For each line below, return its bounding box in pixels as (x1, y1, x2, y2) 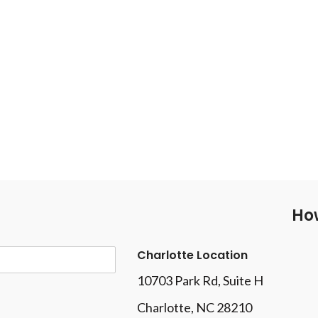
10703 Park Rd (137, 273, 218, 288)
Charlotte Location (137, 247, 248, 263)
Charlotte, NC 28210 (137, 300, 252, 315)
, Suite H (218, 273, 263, 288)
